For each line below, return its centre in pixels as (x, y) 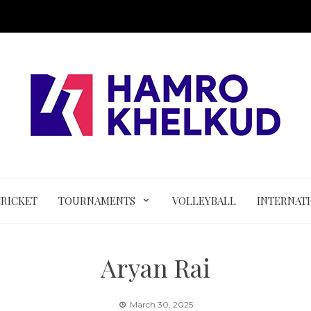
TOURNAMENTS (97, 201)
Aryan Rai (155, 267)
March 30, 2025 (161, 304)
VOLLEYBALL (204, 201)
